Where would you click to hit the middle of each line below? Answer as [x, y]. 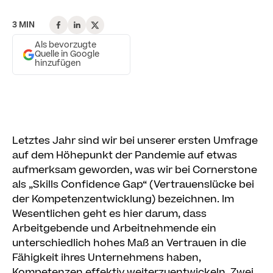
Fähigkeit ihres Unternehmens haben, [107, 258]
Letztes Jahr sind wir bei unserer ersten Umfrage [135, 141]
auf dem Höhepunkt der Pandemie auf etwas [125, 155]
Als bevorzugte [66, 45]
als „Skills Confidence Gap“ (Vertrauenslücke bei [133, 185]
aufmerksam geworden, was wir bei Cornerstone [135, 170]
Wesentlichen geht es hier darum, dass [109, 214]
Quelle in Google [67, 54]
